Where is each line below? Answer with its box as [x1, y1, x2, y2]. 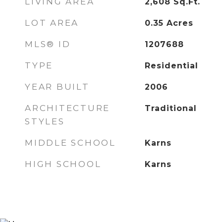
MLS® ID [25, 39, 71, 49]
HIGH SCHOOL [25, 159, 102, 169]
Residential [144, 61, 198, 70]
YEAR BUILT [25, 82, 90, 92]
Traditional [144, 104, 197, 113]
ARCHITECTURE [25, 103, 110, 113]
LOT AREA [25, 18, 79, 28]
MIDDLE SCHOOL [25, 138, 116, 148]
